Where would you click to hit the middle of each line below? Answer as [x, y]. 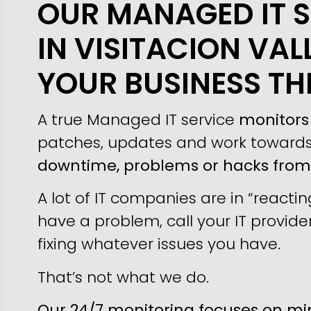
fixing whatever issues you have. [159, 244]
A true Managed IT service [138, 119]
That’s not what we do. [123, 277]
